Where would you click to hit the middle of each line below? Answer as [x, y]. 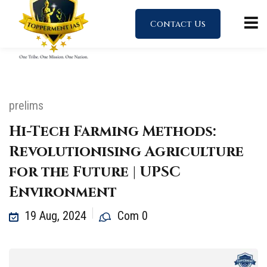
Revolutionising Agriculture [126, 152]
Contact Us [178, 24]
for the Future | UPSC [95, 172]
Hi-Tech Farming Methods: [113, 132]
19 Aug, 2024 [55, 216]
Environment [63, 193]
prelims [26, 105]
